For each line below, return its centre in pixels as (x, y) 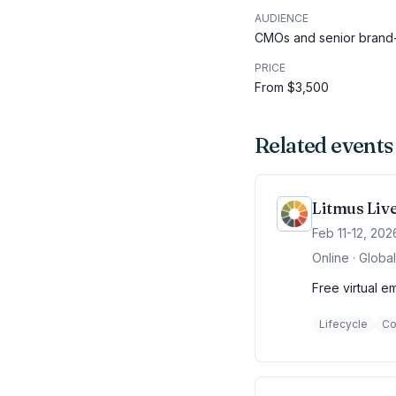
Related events (324, 145)
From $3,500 (292, 87)
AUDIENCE (282, 18)
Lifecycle (343, 324)
